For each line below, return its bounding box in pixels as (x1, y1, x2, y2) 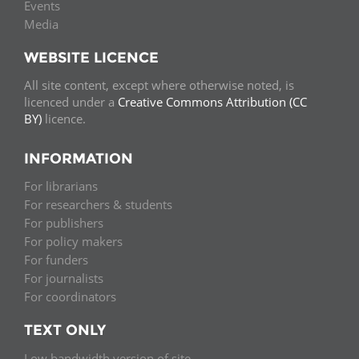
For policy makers (24, 233, 123, 250)
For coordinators (24, 288, 116, 305)
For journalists (24, 270, 103, 287)
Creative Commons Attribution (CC (118, 93, 307, 110)
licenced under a (24, 93, 118, 110)
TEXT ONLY (24, 321, 106, 340)
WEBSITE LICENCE (24, 48, 159, 67)
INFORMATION (24, 149, 133, 167)
